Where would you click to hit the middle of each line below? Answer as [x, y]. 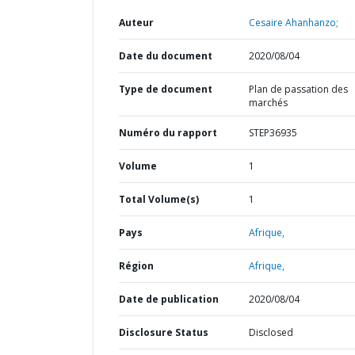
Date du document [166, 56]
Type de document [166, 89]
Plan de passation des [298, 89]
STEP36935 [273, 133]
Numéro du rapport [168, 133]
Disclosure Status [164, 332]
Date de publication [169, 299]
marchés [268, 103]
